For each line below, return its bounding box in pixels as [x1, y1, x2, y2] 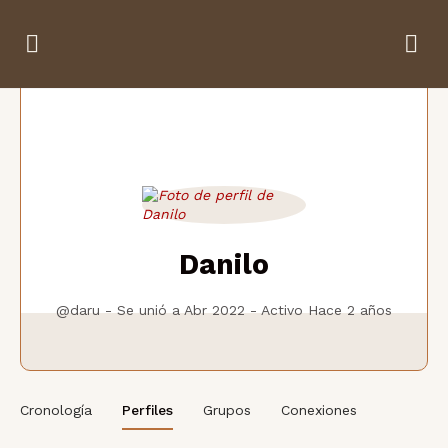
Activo [257, 302, 308, 318]
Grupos [203, 402, 251, 418]
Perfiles [122, 402, 173, 418]
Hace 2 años [308, 302, 392, 318]
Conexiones [281, 402, 357, 418]
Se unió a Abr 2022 [112, 302, 250, 318]
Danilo [179, 247, 269, 281]
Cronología [20, 402, 92, 418]
